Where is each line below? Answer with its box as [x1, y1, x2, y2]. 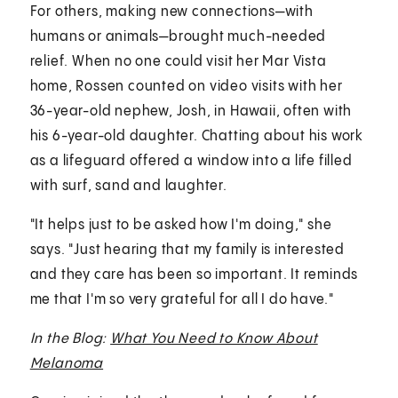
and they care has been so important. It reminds [29, 267, 359, 283]
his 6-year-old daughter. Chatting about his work [29, 128, 364, 144]
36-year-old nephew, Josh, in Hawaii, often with [29, 103, 353, 119]
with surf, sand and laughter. [29, 178, 238, 194]
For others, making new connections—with [29, 4, 314, 20]
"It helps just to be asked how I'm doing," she [29, 217, 332, 233]
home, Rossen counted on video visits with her [29, 78, 343, 94]
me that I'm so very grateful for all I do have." [29, 291, 335, 307]
